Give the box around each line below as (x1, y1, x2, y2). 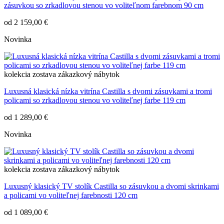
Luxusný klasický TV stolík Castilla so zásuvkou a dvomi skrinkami (4, 182, 219, 191)
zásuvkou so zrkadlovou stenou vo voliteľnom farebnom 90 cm (4, 1, 203, 10)
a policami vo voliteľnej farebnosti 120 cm (4, 191, 137, 200)
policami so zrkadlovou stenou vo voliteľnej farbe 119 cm (4, 96, 185, 105)
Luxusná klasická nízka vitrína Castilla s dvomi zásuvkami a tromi (4, 87, 212, 96)
